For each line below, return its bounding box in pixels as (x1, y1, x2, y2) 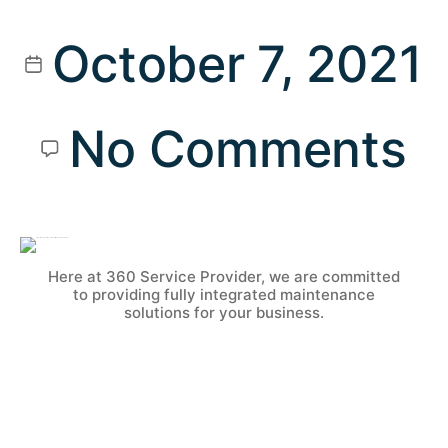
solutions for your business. (124, 302, 324, 322)
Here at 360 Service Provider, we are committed (48, 266, 400, 286)
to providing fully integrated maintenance (73, 284, 375, 304)
